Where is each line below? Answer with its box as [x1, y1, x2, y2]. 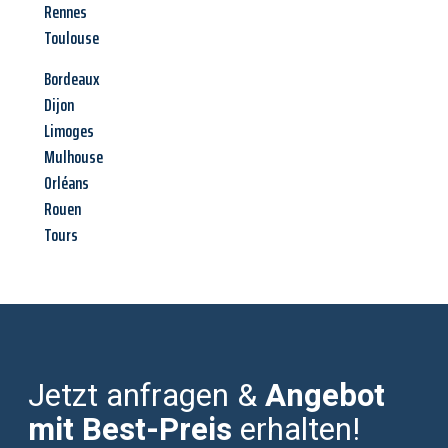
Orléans [44, 169, 89, 198]
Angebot [265, 374, 385, 420]
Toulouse [44, 24, 99, 53]
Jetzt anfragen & [28, 374, 265, 420]
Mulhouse [44, 143, 103, 172]
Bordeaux [44, 65, 100, 94]
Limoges [44, 117, 94, 146]
